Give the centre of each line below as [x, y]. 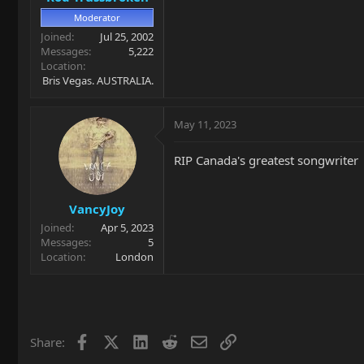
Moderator [97, 17]
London [134, 257]
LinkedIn [172, 340]
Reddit [195, 340]
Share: [48, 342]
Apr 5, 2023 [127, 227]
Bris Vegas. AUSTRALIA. [98, 80]
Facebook [116, 340]
